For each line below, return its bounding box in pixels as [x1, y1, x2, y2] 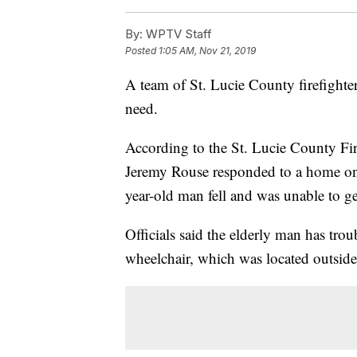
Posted [125, 45, 159, 57]
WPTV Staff [143, 26, 212, 42]
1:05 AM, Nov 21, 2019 [159, 45, 256, 57]
